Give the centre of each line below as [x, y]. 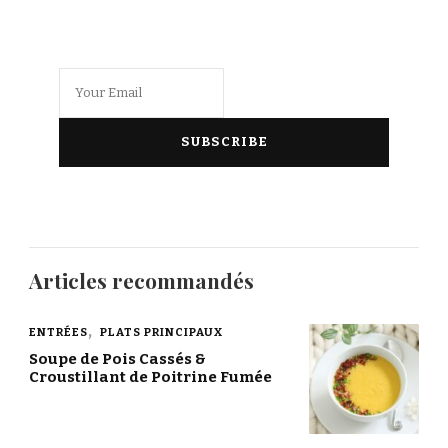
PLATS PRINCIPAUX [161, 332]
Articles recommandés [141, 281]
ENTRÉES [58, 332]
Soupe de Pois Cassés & [117, 359]
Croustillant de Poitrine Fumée [150, 377]
